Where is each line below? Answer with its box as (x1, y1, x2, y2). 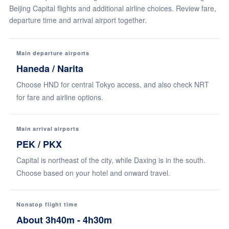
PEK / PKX (16, 138, 62, 151)
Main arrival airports (16, 125, 79, 132)
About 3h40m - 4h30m (16, 213, 112, 226)
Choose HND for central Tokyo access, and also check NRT (16, 79, 209, 89)
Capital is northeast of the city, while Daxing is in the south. (16, 155, 205, 165)
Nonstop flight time (16, 200, 78, 208)
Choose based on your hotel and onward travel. (16, 168, 170, 178)
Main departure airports (16, 49, 90, 57)
